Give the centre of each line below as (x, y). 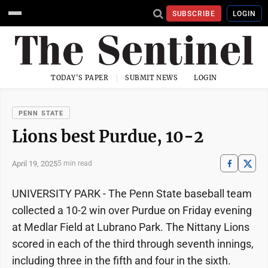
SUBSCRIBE (194, 13)
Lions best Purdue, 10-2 (108, 136)
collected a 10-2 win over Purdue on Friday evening (132, 210)
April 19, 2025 (35, 163)
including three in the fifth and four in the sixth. (121, 261)
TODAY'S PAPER (80, 78)
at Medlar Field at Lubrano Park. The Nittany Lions (131, 227)
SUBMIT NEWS (152, 78)
